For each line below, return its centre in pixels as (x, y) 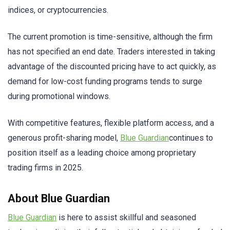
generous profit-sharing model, (64, 138)
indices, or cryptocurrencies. (58, 10)
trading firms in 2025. (45, 167)
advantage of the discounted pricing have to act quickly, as (112, 66)
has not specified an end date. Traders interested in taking (111, 51)
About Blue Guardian (59, 199)
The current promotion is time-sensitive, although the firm (110, 36)
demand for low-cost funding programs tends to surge (105, 81)
